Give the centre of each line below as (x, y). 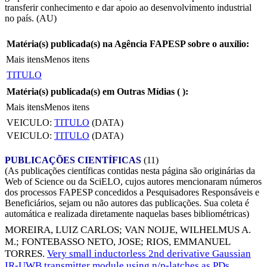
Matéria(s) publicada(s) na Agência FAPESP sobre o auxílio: (128, 44)
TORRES (24, 254)
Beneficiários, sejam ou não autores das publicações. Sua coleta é (127, 203)
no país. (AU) (31, 18)
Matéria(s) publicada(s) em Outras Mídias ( (94, 91)
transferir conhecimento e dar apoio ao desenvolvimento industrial (128, 7)
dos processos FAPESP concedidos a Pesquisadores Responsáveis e (132, 192)
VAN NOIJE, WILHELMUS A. (188, 230)
